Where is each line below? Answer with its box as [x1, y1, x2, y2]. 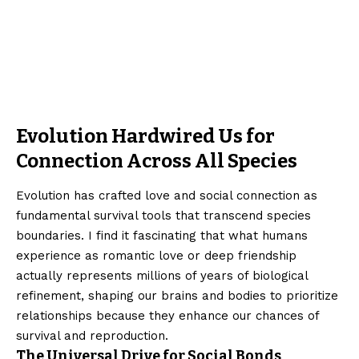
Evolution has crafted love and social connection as [16, 188, 317, 203]
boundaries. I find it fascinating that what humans [16, 228, 308, 243]
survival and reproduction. [16, 328, 168, 343]
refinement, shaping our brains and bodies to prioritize [16, 288, 338, 303]
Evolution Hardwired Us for [16, 125, 275, 148]
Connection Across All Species [16, 150, 297, 173]
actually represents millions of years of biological [16, 268, 308, 283]
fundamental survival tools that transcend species [16, 208, 311, 223]
